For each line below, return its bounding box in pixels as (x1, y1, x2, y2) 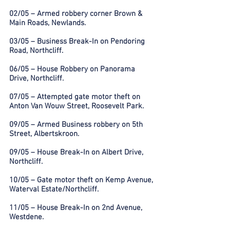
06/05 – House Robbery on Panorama (9, 65, 135, 74)
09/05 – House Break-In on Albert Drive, (9, 148, 143, 157)
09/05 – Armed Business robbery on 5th (9, 120, 143, 129)
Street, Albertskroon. (9, 129, 79, 139)
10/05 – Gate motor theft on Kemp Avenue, (9, 176, 153, 185)
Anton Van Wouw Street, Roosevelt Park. (9, 102, 144, 111)
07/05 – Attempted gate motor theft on (9, 92, 140, 102)
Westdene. (9, 213, 44, 222)
